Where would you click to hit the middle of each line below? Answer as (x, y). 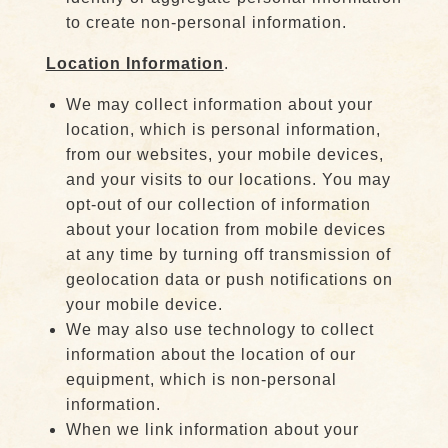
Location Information (134, 63)
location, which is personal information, (223, 129)
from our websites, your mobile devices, (224, 154)
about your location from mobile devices (225, 229)
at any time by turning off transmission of (228, 254)
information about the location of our (210, 354)
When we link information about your (212, 429)
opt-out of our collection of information (218, 204)
